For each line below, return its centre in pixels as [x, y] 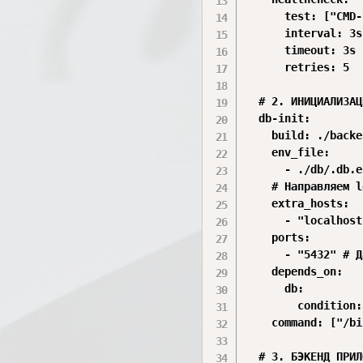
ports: [278, 237]
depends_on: [295, 271]
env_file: [288, 152]
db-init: [278, 118]
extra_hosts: [298, 203]
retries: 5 [298, 67]
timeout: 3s [301, 50]
